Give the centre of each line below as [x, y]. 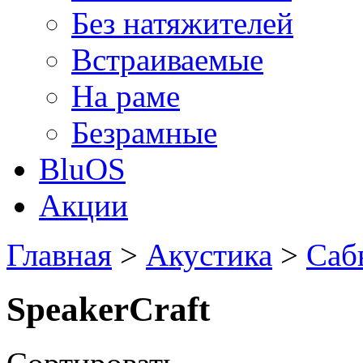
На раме [126, 96]
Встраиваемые [167, 60]
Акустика [209, 255]
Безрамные [144, 132]
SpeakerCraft [108, 309]
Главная [59, 255]
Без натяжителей [182, 23]
